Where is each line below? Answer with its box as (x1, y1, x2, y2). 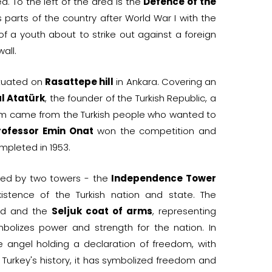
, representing (152, 204, 217, 217)
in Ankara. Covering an (114, 75, 216, 88)
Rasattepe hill (44, 75, 114, 88)
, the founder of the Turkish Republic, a (45, 91, 217, 104)
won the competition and (93, 124, 216, 137)
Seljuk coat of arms (52, 204, 153, 217)
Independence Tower (111, 171, 217, 185)
